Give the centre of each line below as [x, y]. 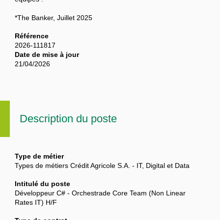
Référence [32, 36]
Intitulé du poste [42, 184]
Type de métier [39, 156]
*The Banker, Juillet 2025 [55, 18]
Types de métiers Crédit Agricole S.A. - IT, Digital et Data [102, 166]
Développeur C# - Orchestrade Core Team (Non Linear [100, 193]
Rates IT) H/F [36, 203]
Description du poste [68, 119]
